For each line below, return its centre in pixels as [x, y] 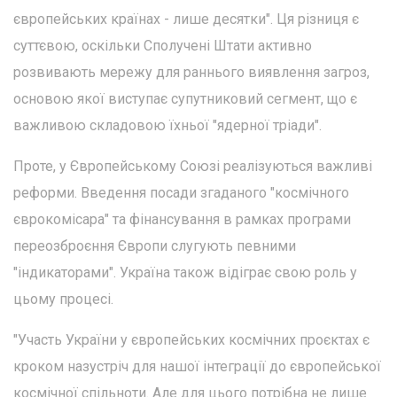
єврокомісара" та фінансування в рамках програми [182, 219]
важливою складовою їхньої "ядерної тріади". [167, 125]
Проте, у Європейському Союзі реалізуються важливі [193, 166]
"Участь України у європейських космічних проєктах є [191, 339]
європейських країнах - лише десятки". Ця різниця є [186, 19]
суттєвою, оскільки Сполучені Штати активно [163, 45]
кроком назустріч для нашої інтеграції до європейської [197, 366]
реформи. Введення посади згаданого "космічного [181, 192]
